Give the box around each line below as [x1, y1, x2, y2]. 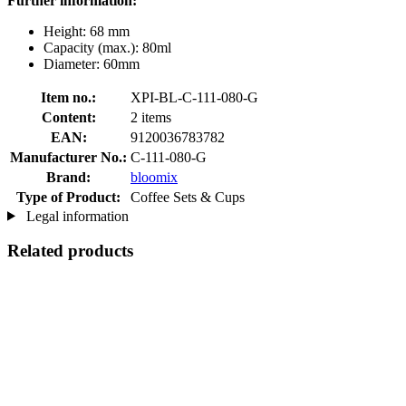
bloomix [130, 169, 178, 185]
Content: [41, 109, 96, 125]
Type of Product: [16, 188, 121, 205]
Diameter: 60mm [43, 55, 140, 72]
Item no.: [41, 89, 96, 105]
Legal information [22, 208, 129, 224]
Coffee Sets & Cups [130, 188, 245, 205]
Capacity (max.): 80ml [43, 39, 171, 55]
